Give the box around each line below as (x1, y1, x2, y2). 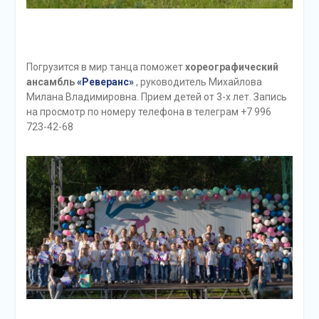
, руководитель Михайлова (133, 75, 262, 88)
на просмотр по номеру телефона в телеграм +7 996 (26, 105, 271, 117)
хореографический (184, 61, 278, 73)
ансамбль (26, 75, 77, 88)
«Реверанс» (76, 75, 134, 88)
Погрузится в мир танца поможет (26, 61, 185, 73)
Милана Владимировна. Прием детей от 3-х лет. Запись (26, 90, 287, 103)
